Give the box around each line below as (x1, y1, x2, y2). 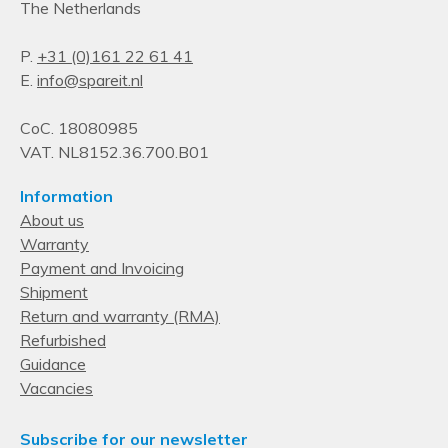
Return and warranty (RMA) (20, 305, 220, 326)
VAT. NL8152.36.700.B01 (20, 141, 209, 162)
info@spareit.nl (37, 69, 143, 90)
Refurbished (20, 329, 106, 350)
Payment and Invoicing (20, 257, 184, 278)
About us (20, 209, 84, 230)
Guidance (20, 353, 86, 374)
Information (20, 185, 113, 206)
